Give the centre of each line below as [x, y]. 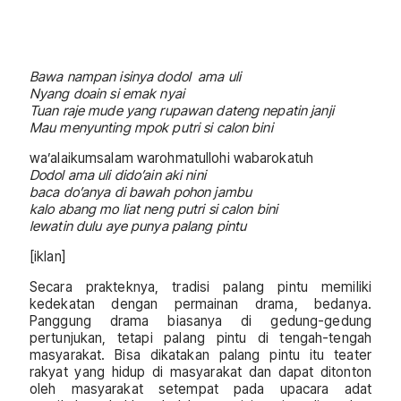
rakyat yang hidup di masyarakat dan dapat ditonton [200, 372]
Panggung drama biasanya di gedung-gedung [200, 321]
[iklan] [47, 256]
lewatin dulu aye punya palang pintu [138, 226]
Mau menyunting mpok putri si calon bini [151, 127]
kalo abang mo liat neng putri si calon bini [154, 209]
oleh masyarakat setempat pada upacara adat [200, 389]
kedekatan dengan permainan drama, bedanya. [200, 304]
